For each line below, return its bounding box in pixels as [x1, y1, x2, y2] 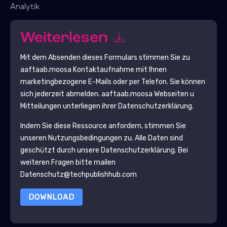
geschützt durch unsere [20, 145, 101, 155]
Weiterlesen [20, 30, 111, 47]
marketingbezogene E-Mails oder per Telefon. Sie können [20, 77, 205, 86]
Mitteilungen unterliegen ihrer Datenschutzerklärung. [20, 101, 194, 110]
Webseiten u [152, 89, 194, 98]
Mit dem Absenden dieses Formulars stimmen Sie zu [20, 53, 190, 62]
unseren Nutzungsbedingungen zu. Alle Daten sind [20, 133, 183, 142]
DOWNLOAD [28, 192, 74, 202]
